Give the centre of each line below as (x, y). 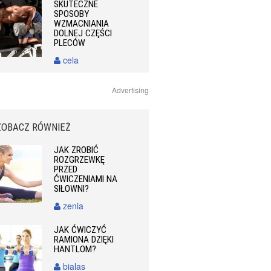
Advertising (130, 90)
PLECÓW (70, 43)
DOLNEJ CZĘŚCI (83, 33)
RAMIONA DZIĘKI (84, 239)
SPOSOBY (72, 14)
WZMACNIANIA (82, 23)
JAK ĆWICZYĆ (80, 230)
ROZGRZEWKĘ (80, 159)
